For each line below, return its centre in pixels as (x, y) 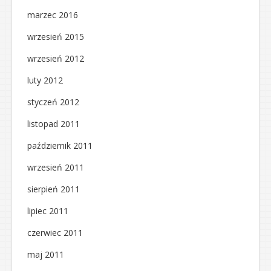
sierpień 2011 (54, 189)
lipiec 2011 (48, 211)
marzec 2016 (53, 15)
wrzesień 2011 (56, 167)
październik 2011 (60, 145)
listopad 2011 (54, 124)
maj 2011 (46, 254)
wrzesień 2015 (56, 37)
